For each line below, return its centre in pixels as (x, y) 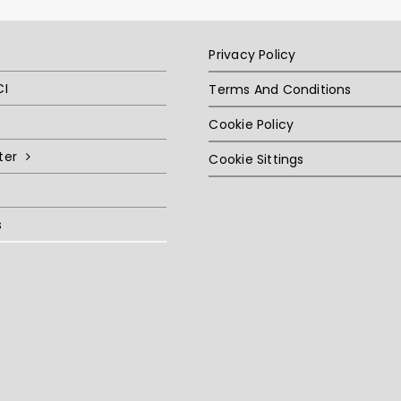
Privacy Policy (252, 55)
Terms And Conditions (280, 90)
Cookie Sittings (256, 160)
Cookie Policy (252, 125)
